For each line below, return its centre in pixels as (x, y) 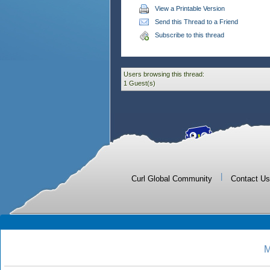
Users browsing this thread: (164, 74)
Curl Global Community (172, 179)
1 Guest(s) (140, 83)
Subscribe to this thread (190, 35)
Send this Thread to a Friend (196, 22)
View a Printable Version (190, 8)
